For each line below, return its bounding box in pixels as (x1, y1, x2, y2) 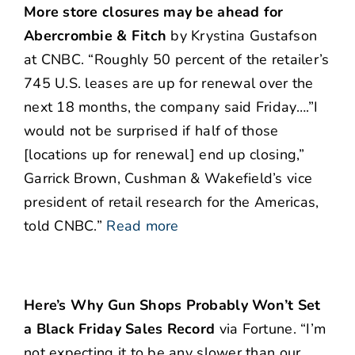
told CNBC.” (24, 216, 102, 236)
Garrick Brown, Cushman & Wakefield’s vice (24, 169, 313, 189)
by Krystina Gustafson (166, 26, 318, 46)
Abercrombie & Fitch (24, 26, 167, 46)
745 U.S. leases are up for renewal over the (24, 74, 314, 94)
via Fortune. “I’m (215, 319, 326, 339)
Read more (106, 216, 179, 236)
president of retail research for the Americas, (24, 193, 319, 212)
